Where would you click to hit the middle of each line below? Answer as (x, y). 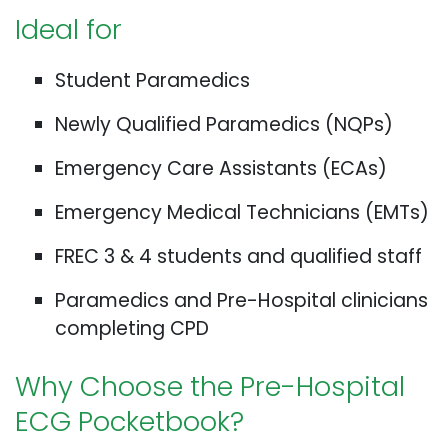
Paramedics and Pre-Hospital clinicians (241, 301)
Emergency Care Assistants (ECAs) (221, 169)
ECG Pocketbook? (129, 422)
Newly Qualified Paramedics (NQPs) (224, 125)
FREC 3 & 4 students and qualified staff (238, 257)
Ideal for (68, 30)
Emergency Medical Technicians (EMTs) (242, 213)
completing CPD (132, 329)
